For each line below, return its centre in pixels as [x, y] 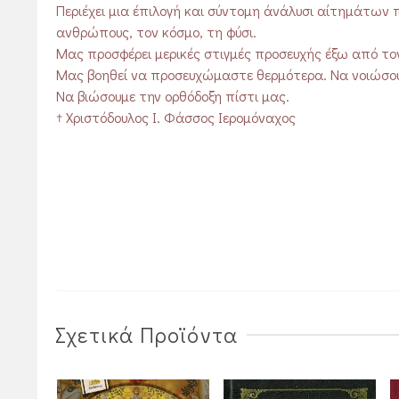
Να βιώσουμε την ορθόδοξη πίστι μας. [173, 96]
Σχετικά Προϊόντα [147, 334]
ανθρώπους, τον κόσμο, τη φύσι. [156, 32]
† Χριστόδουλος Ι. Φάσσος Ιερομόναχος [176, 117]
